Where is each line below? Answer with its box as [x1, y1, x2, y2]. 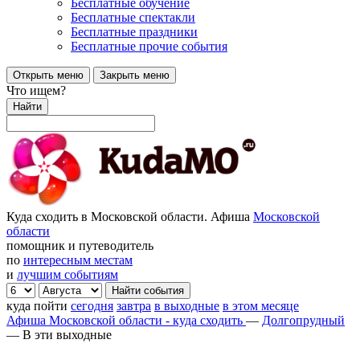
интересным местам [23, 253, 133, 267]
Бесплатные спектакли [71, 10, 195, 24]
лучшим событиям [17, 268, 118, 281]
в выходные [154, 299, 219, 313]
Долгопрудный [262, 313, 345, 327]
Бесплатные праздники [71, 25, 198, 39]
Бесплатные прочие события [71, 39, 227, 53]
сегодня [71, 299, 113, 313]
